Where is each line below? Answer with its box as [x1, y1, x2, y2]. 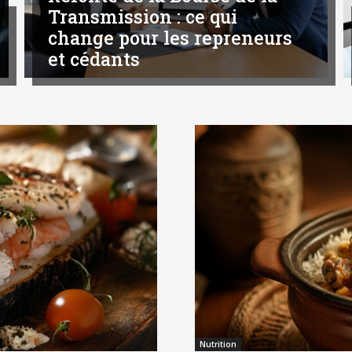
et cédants [47, 47, 140, 71]
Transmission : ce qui [47, 5, 237, 29]
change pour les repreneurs [47, 26, 292, 50]
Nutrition [200, 339, 236, 350]
